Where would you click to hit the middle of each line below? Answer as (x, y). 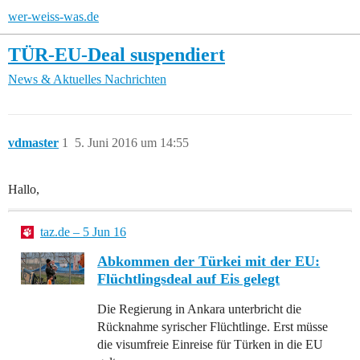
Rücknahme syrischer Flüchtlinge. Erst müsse (213, 327)
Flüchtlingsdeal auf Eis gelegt (189, 279)
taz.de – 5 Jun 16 (83, 232)
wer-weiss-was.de (53, 16)
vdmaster (33, 143)
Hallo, (24, 190)
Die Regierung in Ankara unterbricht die (200, 309)
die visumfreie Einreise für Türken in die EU (211, 345)
